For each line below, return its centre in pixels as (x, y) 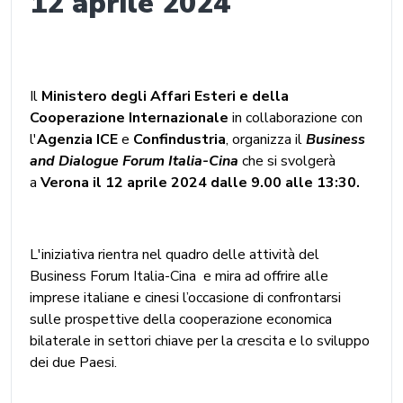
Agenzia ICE (77, 139)
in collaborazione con (296, 117)
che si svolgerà (289, 161)
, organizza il (266, 139)
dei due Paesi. (73, 362)
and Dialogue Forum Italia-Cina (136, 161)
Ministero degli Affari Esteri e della (165, 96)
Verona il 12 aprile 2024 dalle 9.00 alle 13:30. (200, 182)
